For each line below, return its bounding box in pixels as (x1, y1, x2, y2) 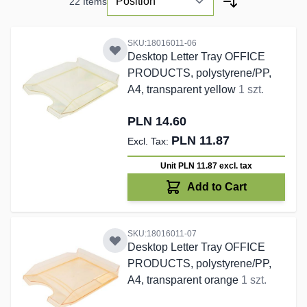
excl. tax (219, 161, 252, 171)
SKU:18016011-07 (127, 229, 197, 239)
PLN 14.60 (127, 114, 186, 129)
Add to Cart (187, 181, 247, 193)
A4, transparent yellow (127, 84, 238, 96)
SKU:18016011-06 (127, 38, 197, 49)
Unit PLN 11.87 (160, 161, 219, 171)
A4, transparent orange (127, 274, 241, 286)
